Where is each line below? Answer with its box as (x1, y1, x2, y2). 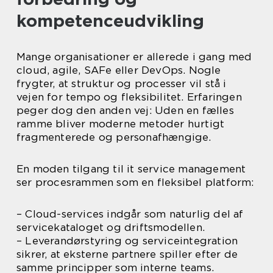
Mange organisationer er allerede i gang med (16, 51, 252, 63)
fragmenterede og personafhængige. (16, 131, 211, 144)
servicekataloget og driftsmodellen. (16, 221, 205, 234)
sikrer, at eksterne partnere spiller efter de (16, 248, 238, 261)
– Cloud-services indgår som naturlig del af (16, 208, 244, 221)
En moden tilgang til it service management (16, 163, 246, 175)
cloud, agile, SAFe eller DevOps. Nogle (16, 64, 221, 77)
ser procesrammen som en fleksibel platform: (16, 176, 254, 189)
